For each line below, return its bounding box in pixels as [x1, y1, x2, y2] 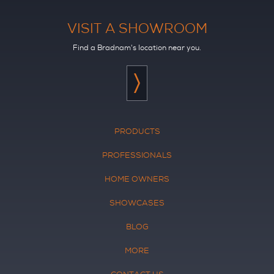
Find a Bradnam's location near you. [73, 43, 201, 53]
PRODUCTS [114, 126, 160, 137]
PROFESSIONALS [102, 150, 172, 161]
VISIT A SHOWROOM [67, 20, 207, 38]
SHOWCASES [109, 198, 165, 209]
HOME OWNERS [105, 174, 169, 185]
